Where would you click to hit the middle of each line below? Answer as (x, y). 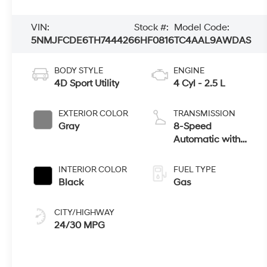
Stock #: (152, 27)
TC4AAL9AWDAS (213, 40)
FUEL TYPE (194, 169)
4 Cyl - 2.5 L (199, 83)
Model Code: (202, 27)
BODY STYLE (79, 70)
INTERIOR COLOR (93, 169)
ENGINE (189, 70)
